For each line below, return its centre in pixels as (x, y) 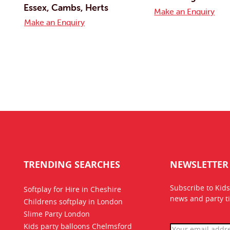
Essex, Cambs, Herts (66, 7)
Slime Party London (57, 214)
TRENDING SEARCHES (72, 165)
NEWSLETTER (199, 165)
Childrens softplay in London (73, 202)
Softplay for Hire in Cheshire (72, 190)
